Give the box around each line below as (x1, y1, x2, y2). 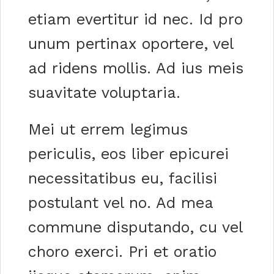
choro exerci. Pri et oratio (28, 242, 217, 261)
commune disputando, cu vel (28, 218, 242, 236)
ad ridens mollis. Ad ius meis (28, 59, 243, 77)
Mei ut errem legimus (28, 120, 188, 138)
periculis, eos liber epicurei (28, 144, 229, 163)
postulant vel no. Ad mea (28, 193, 213, 212)
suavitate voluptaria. (28, 83, 180, 102)
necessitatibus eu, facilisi (28, 169, 217, 187)
